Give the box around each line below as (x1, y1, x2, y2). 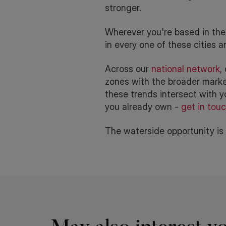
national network (151, 64, 220, 74)
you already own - (105, 101, 181, 112)
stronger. (105, 3, 141, 13)
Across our (105, 64, 151, 74)
